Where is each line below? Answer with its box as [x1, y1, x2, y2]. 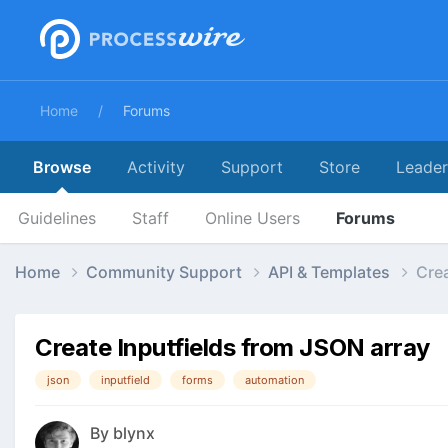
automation [245, 372, 304, 387]
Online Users [205, 208, 300, 228]
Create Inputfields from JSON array [35, 332, 430, 362]
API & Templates [268, 261, 394, 282]
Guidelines [18, 208, 96, 228]
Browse [33, 157, 91, 177]
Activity [127, 157, 185, 177]
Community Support [86, 261, 246, 282]
